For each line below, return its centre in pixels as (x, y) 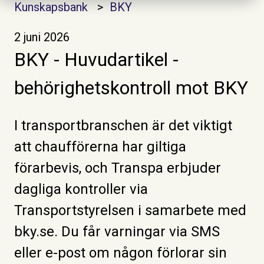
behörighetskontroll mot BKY (131, 88)
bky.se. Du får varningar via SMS (117, 232)
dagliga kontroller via (81, 189)
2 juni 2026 (42, 37)
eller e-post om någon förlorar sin (121, 253)
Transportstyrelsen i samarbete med (130, 211)
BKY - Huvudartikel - (96, 59)
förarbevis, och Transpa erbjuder (118, 168)
